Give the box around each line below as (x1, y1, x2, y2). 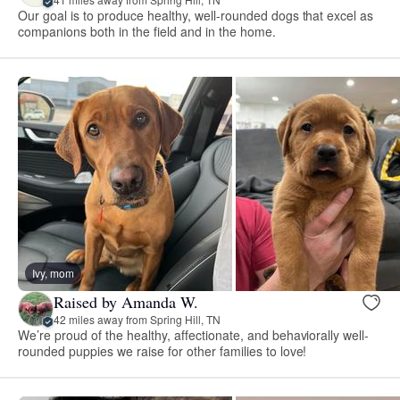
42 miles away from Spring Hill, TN (54, 311, 221, 327)
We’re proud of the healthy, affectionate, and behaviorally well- (18, 326, 370, 345)
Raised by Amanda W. (54, 290, 198, 312)
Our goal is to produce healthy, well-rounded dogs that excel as (18, 6, 374, 25)
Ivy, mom (32, 265, 74, 281)
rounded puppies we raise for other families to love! (18, 342, 307, 361)
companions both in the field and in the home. (18, 22, 276, 41)
